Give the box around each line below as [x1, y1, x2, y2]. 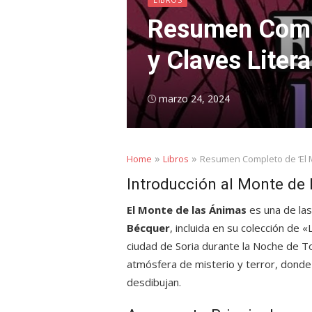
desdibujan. [127, 275, 181, 289]
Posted [147, 91, 179, 104]
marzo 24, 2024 [159, 92, 230, 105]
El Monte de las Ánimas [127, 203, 247, 217]
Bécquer [127, 221, 170, 235]
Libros [163, 153, 189, 165]
